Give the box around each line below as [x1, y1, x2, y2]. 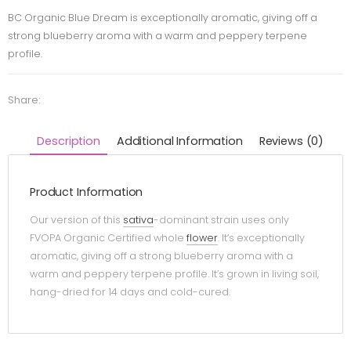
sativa [123, 213, 154, 227]
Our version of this [30, 213, 123, 227]
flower [186, 231, 218, 245]
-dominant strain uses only [154, 213, 289, 227]
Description [37, 132, 100, 149]
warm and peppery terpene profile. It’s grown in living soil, [30, 267, 319, 281]
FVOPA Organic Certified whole [30, 231, 186, 245]
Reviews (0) [259, 132, 324, 149]
